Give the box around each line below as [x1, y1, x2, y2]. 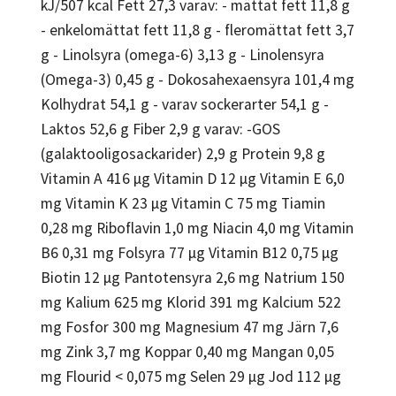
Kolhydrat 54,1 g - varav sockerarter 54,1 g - [41, 94, 329, 114]
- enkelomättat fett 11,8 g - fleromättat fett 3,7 [41, 19, 354, 40]
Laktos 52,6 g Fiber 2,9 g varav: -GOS [41, 118, 280, 139]
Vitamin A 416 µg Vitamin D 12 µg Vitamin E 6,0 [41, 168, 345, 188]
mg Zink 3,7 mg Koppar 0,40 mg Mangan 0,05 [41, 341, 334, 362]
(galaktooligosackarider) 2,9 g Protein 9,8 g [41, 143, 325, 164]
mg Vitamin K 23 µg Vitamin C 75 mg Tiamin [41, 193, 325, 213]
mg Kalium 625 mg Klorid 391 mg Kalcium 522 [41, 292, 341, 312]
